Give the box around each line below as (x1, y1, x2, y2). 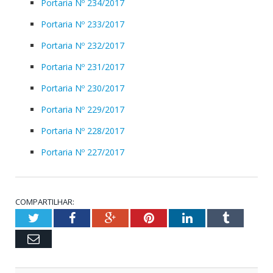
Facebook (74, 211, 122, 224)
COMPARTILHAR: (15, 196, 74, 207)
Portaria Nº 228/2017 (41, 125, 124, 136)
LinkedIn (191, 211, 237, 224)
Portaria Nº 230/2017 (41, 82, 124, 94)
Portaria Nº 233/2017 (41, 18, 124, 30)
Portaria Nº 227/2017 (41, 146, 124, 158)
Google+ (115, 211, 158, 224)
